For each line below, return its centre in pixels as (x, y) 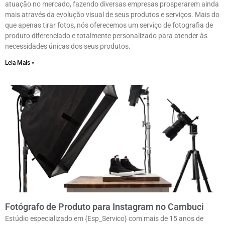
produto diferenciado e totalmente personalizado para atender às (106, 36)
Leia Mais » (20, 63)
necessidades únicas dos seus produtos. (68, 46)
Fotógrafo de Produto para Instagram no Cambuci (104, 207)
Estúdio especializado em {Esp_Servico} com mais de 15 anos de (104, 219)
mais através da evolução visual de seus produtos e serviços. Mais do (112, 15)
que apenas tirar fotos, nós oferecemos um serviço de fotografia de (109, 25)
